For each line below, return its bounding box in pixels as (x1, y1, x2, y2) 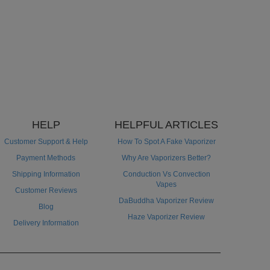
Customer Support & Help (4, 137, 88, 146)
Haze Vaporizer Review (128, 213, 205, 222)
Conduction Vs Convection (122, 170, 210, 179)
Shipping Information (11, 170, 80, 179)
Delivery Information (13, 219, 79, 228)
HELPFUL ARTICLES (115, 119, 218, 131)
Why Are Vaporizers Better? (122, 154, 211, 163)
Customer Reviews (14, 186, 77, 195)
